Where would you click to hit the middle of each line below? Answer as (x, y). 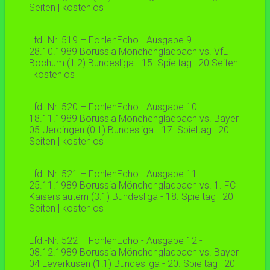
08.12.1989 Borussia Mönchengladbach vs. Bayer (134, 253)
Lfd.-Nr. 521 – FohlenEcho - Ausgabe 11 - (116, 174)
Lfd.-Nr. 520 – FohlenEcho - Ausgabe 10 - (116, 107)
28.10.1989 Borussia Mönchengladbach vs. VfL (128, 52)
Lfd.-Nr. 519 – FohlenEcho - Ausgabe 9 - (113, 40)
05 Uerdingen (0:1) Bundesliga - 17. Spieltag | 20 (129, 130)
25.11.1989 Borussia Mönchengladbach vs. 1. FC (132, 186)
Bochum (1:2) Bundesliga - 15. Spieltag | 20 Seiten (133, 63)
